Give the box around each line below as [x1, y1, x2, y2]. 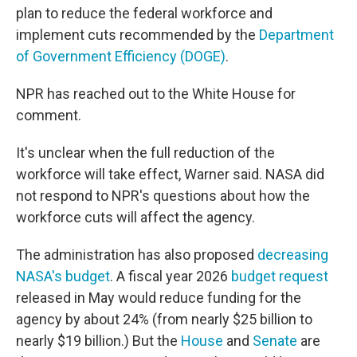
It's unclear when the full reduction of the [16, 144, 275, 161]
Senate [253, 332, 297, 349]
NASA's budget [16, 268, 110, 284]
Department [259, 26, 334, 43]
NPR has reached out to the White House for [16, 85, 296, 102]
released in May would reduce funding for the [16, 289, 301, 306]
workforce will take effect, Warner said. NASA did [16, 166, 324, 182]
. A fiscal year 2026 [110, 268, 231, 284]
